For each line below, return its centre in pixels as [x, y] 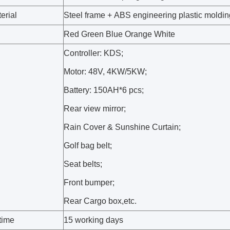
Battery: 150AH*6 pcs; [104, 90]
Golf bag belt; [88, 146]
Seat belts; [83, 164]
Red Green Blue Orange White [119, 34]
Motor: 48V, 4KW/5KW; [105, 72]
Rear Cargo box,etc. [100, 201]
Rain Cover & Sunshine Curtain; [122, 127]
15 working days [93, 220]
